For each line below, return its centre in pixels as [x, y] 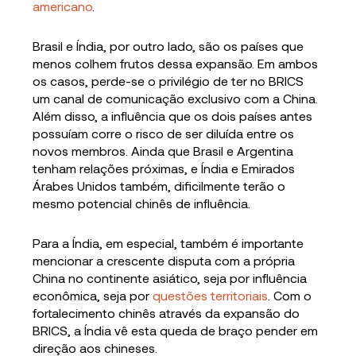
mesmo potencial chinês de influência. [142, 203]
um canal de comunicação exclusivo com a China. [176, 98]
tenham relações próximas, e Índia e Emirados [164, 168]
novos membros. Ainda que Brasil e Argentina [163, 150]
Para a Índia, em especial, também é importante [168, 242]
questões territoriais [211, 295]
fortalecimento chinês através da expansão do [166, 312]
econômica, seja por [93, 295]
